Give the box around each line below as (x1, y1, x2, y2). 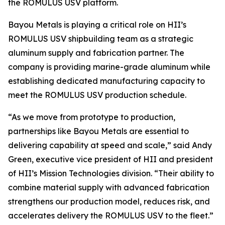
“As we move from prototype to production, (8, 112, 175, 122)
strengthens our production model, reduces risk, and (8, 196, 210, 206)
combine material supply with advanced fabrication (8, 182, 209, 192)
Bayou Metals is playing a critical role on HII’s (8, 20, 186, 30)
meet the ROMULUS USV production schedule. (8, 90, 186, 100)
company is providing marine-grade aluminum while (8, 62, 210, 72)
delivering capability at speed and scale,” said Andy (8, 140, 212, 150)
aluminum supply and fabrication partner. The (8, 48, 184, 58)
